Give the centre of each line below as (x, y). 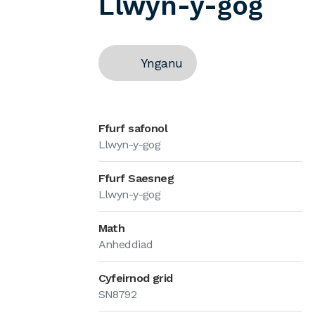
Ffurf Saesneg (136, 178)
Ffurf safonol (133, 128)
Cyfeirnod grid (135, 278)
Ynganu (161, 63)
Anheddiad (126, 244)
